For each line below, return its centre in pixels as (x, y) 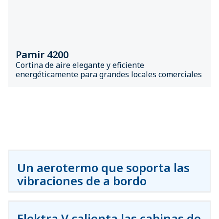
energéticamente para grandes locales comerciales (109, 74)
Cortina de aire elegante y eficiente (80, 65)
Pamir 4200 (42, 55)
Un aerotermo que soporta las (103, 167)
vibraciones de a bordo (82, 181)
